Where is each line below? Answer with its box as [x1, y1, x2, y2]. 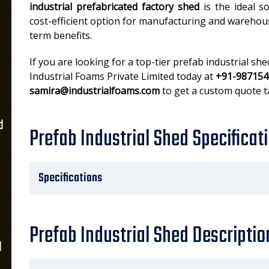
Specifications [38, 169, 102, 187]
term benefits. [29, 29, 92, 42]
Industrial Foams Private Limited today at [29, 70, 216, 83]
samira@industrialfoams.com [29, 84, 160, 97]
